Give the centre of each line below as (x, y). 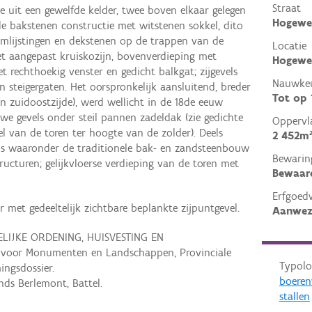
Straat (286, 8)
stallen (294, 297)
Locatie (289, 46)
